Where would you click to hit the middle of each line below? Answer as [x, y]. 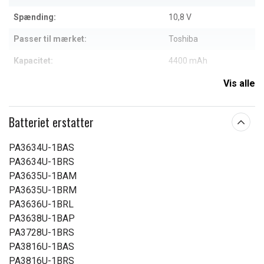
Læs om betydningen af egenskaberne [132, 88]
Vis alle [239, 83]
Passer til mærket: [50, 39]
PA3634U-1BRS [42, 162]
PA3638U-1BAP [42, 218]
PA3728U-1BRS [42, 232]
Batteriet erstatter [51, 122]
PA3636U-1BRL [41, 204]
